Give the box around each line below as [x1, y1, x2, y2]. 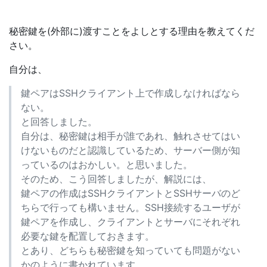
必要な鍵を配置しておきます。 [21, 230, 154, 242]
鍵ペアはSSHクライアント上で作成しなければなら [21, 87, 240, 99]
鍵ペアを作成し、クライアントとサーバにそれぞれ [21, 216, 240, 228]
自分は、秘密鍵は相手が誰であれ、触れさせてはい [21, 130, 240, 142]
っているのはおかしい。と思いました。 [21, 159, 193, 170]
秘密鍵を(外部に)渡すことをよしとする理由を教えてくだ [9, 25, 254, 37]
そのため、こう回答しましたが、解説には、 [21, 173, 212, 185]
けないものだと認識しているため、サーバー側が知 [21, 144, 240, 156]
